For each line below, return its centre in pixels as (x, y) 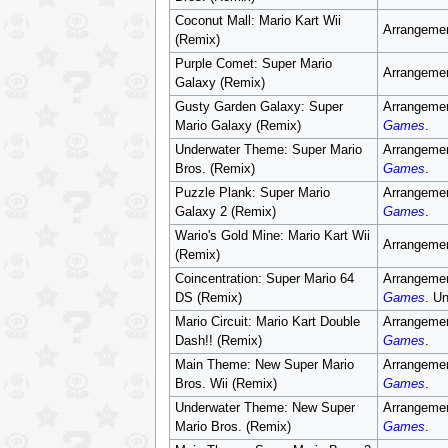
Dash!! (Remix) (218, 341)
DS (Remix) (208, 298)
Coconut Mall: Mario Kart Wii (257, 21)
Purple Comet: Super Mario (253, 64)
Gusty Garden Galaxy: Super (258, 107)
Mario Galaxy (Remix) (237, 126)
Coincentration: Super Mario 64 (264, 279)
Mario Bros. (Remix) (232, 427)
